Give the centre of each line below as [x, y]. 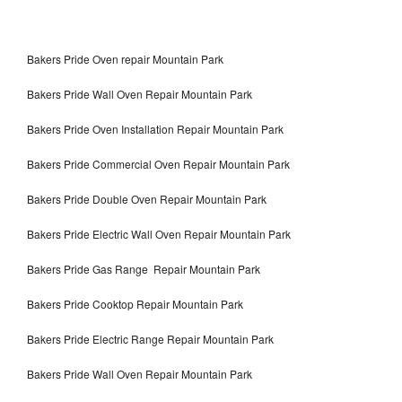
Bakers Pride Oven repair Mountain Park [125, 58]
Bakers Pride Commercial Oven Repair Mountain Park [158, 163]
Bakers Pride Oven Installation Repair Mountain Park [155, 128]
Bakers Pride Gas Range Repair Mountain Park [144, 268]
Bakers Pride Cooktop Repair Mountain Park [135, 303]
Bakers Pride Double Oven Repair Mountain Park [147, 198]
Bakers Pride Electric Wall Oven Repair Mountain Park [159, 233]
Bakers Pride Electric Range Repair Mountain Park [150, 338]
